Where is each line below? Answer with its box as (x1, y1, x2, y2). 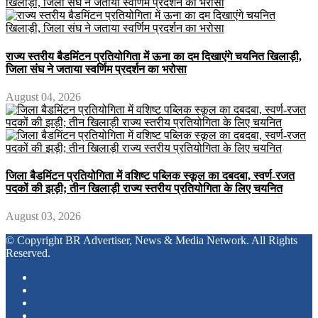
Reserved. (6, 247, 50, 260)
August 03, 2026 (6, 210, 81, 223)
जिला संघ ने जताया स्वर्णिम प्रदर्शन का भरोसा (6, 62, 187, 75)
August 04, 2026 (6, 90, 81, 103)
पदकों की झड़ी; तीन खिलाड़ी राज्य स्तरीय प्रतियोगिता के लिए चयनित (6, 182, 283, 195)
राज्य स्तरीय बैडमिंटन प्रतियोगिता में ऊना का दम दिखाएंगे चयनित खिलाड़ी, (6, 50, 302, 62)
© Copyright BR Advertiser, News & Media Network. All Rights (6, 234, 297, 247)
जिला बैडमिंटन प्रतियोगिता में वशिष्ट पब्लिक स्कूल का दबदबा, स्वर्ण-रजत (6, 170, 295, 182)
